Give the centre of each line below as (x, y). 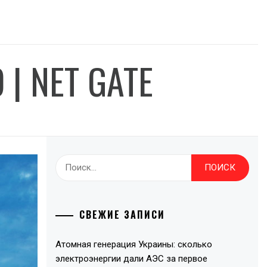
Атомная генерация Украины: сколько (134, 244)
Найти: (70, 162)
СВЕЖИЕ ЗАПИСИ (122, 214)
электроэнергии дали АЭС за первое (132, 258)
